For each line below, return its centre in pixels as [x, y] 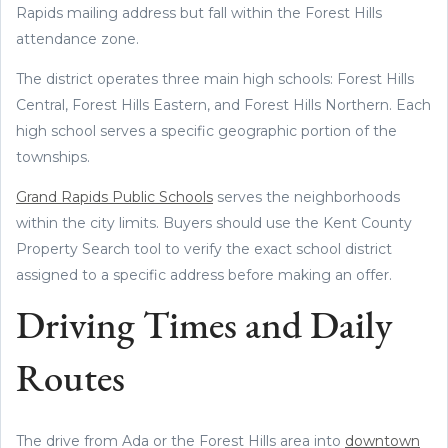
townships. [53, 156]
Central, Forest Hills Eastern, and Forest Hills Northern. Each [223, 104]
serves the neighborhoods [306, 196]
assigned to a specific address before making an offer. [204, 274]
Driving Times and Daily [204, 328]
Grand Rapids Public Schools [114, 196]
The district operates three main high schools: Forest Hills [215, 78]
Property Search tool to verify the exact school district [204, 248]
